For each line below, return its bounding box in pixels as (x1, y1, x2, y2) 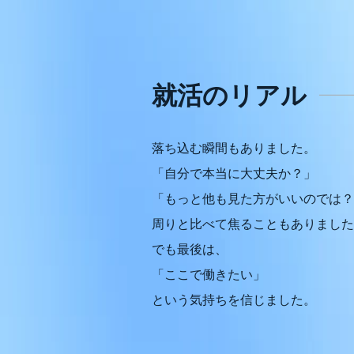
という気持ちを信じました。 (152, 293, 316, 307)
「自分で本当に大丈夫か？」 (152, 167, 316, 180)
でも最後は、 (152, 243, 228, 256)
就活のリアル (152, 81, 307, 110)
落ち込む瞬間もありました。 (152, 141, 316, 155)
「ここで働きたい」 (152, 268, 265, 281)
